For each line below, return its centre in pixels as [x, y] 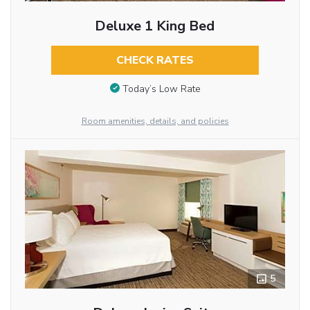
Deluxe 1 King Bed [155, 26]
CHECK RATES [155, 61]
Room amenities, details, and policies [155, 121]
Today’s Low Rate [161, 89]
